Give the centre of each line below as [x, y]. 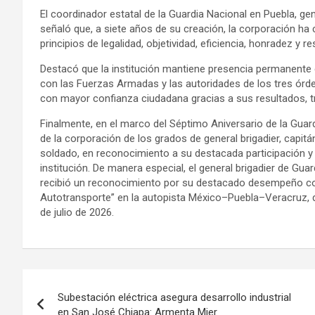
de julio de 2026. [77, 212]
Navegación [81, 282]
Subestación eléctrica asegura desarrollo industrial [174, 297]
